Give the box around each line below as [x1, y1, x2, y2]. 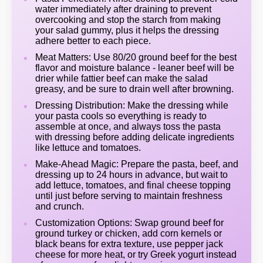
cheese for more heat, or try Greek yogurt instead [35, 249, 237, 259]
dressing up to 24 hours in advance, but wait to [35, 170, 228, 180]
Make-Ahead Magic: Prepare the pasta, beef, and [35, 159, 238, 169]
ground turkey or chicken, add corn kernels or [35, 228, 222, 238]
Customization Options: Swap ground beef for [35, 218, 224, 228]
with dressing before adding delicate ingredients [35, 132, 234, 142]
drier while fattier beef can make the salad [35, 73, 208, 83]
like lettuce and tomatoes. [35, 143, 141, 153]
